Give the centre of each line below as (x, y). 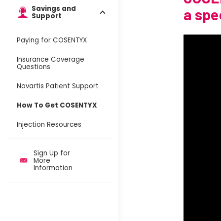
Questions (34, 67)
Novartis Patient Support (58, 86)
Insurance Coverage (51, 59)
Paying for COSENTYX (52, 40)
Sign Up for (52, 153)
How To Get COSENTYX (57, 105)
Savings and (54, 8)
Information (53, 168)
